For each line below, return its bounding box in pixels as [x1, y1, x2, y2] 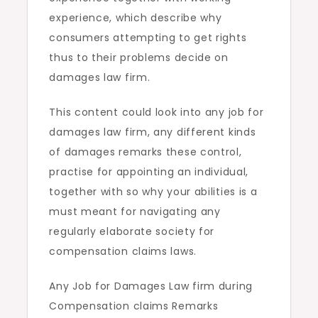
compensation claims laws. [49, 244, 197, 258]
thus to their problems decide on [49, 50, 229, 65]
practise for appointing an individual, [49, 165, 249, 179]
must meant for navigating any [49, 204, 221, 219]
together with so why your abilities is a [49, 185, 258, 199]
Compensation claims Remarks [49, 299, 219, 313]
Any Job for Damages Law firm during [49, 279, 253, 293]
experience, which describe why [49, 11, 222, 25]
